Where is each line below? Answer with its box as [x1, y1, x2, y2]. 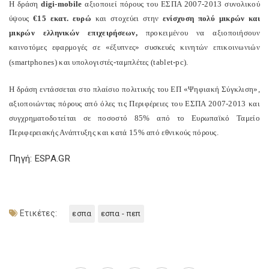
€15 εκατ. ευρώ [33, 14, 91, 23]
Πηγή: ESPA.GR [9, 153, 70, 165]
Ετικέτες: [17, 208, 58, 219]
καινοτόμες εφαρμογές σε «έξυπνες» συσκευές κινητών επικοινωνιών [9, 43, 260, 52]
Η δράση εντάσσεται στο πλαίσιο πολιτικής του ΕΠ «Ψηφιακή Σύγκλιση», [9, 85, 260, 94]
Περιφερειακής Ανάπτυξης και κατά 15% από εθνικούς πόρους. [9, 128, 219, 138]
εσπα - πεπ [100, 209, 141, 219]
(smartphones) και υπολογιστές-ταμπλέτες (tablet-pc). [9, 58, 189, 67]
